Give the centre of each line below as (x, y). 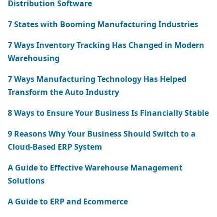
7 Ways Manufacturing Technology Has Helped (97, 79)
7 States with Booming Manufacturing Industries (103, 24)
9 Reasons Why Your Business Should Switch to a (102, 134)
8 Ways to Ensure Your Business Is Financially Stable (108, 113)
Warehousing (34, 58)
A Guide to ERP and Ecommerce (68, 201)
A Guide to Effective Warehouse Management (95, 168)
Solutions (26, 181)
